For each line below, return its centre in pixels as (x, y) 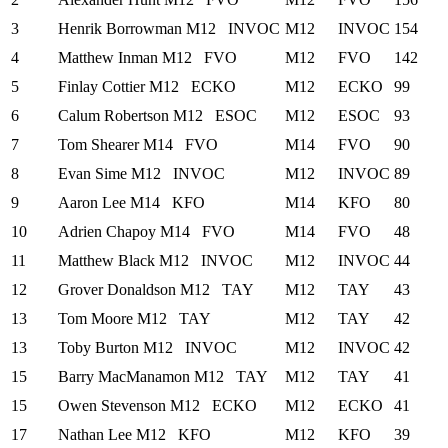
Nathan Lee (97, 434)
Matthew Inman (110, 57)
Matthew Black (108, 260)
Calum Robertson (115, 115)
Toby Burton (100, 347)
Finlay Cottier (103, 86)
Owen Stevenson (114, 405)
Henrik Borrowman (122, 28)
